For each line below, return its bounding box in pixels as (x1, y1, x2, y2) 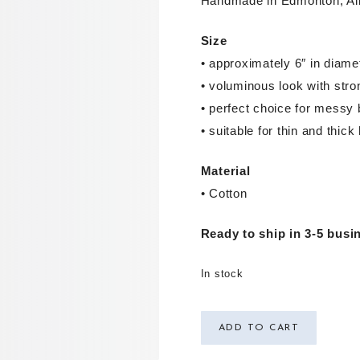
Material (200, 164, 251, 178)
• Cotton (200, 186, 247, 200)
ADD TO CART (218, 323, 300, 333)
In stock (200, 268, 243, 280)
